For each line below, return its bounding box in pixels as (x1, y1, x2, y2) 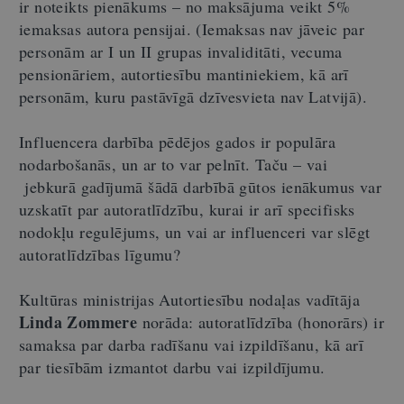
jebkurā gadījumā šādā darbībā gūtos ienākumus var (19, 175, 381, 197)
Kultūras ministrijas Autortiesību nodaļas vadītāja (19, 288, 360, 310)
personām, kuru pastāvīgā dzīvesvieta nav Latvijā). (19, 85, 367, 107)
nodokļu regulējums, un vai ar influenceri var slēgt (19, 220, 371, 243)
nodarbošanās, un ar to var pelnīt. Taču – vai (19, 152, 327, 175)
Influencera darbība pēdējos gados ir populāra (19, 130, 335, 152)
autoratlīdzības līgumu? (19, 243, 181, 265)
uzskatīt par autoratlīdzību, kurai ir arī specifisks (19, 197, 355, 220)
